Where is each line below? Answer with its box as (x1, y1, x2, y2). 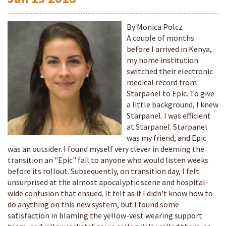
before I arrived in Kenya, (127, 44, 212, 54)
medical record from (127, 77, 197, 87)
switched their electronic (127, 66, 213, 76)
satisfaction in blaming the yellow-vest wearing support (8, 210, 202, 220)
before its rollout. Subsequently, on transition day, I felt (8, 166, 199, 176)
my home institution (127, 55, 198, 65)
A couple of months (127, 33, 194, 43)
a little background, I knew (127, 99, 218, 109)
